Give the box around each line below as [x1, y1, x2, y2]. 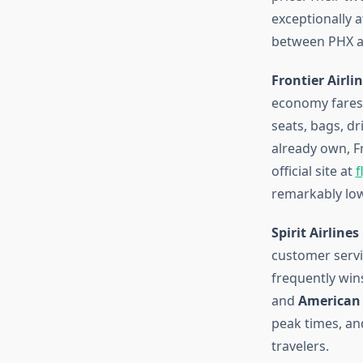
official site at [271, 161, 356, 180]
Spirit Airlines [271, 223, 359, 241]
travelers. [271, 336, 329, 355]
